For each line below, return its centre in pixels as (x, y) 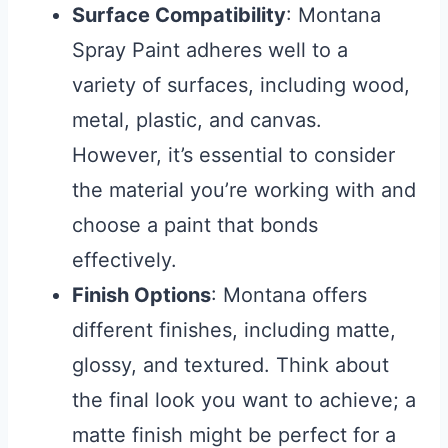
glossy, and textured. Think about (230, 365)
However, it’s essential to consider (233, 155)
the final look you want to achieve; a (244, 400)
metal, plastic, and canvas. (197, 120)
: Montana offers (289, 295)
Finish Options (141, 295)
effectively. (124, 260)
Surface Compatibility (179, 15)
